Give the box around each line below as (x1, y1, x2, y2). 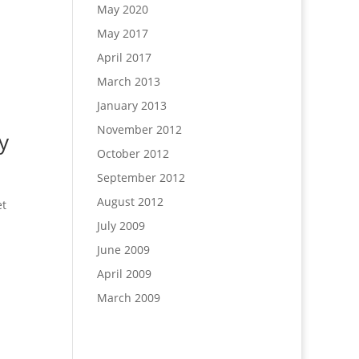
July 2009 (96, 218, 145, 233)
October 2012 (96, 146, 169, 161)
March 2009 (96, 290, 160, 305)
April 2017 (96, 50, 151, 65)
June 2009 (96, 242, 150, 257)
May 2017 (96, 26, 148, 41)
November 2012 (96, 122, 182, 137)
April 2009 (96, 266, 151, 281)
